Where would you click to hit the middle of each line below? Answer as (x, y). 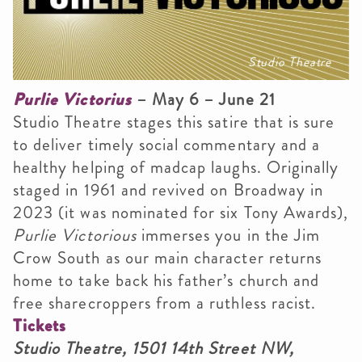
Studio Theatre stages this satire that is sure (174, 122)
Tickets (40, 326)
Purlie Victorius (72, 100)
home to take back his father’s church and (166, 281)
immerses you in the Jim (228, 236)
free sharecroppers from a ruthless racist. (165, 303)
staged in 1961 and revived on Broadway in (168, 190)
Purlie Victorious (75, 236)
